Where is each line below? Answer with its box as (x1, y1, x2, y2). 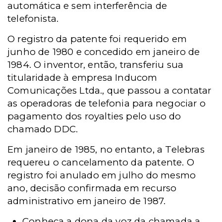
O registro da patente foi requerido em (7, 33, 187, 45)
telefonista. (7, 13, 59, 24)
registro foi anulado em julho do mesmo (7, 169, 196, 181)
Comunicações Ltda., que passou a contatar (7, 85, 212, 96)
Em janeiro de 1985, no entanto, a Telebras (7, 144, 205, 155)
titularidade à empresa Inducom (7, 72, 158, 83)
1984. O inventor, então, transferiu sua (7, 59, 184, 70)
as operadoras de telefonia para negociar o (7, 98, 206, 109)
